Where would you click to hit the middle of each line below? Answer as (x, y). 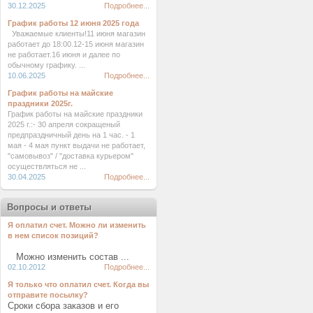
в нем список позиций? (53, 235)
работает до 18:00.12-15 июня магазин (76, 44)
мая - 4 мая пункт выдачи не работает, (77, 145)
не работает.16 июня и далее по (64, 54)
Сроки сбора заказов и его (63, 306)
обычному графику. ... (46, 65)
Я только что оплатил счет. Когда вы (78, 284)
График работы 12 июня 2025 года (73, 23)
